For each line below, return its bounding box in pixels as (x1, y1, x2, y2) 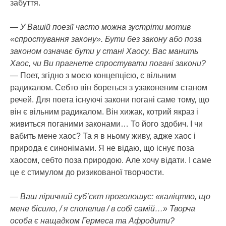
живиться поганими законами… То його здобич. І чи (10, 119, 203, 128)
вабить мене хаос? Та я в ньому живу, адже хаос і (10, 131, 196, 140)
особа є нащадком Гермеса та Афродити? (10, 216, 175, 225)
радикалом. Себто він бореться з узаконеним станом (10, 83, 207, 92)
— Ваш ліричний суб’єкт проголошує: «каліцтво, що (10, 192, 210, 201)
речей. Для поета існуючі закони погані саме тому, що (10, 95, 209, 104)
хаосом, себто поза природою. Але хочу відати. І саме (10, 155, 211, 164)
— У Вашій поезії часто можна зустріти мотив (10, 22, 191, 31)
